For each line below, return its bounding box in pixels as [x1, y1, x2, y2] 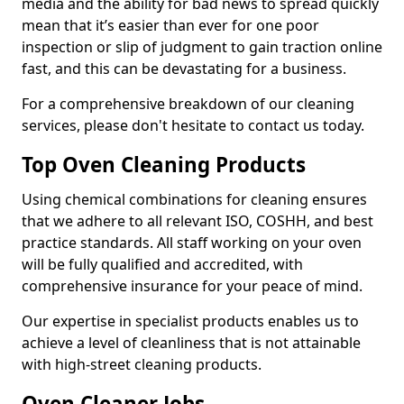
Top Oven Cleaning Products [22, 151, 306, 179]
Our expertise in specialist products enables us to [22, 311, 359, 331]
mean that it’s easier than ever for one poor [22, 15, 319, 35]
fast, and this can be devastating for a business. [22, 59, 346, 78]
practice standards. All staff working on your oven [22, 233, 362, 252]
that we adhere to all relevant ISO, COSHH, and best [22, 211, 373, 231]
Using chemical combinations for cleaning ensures [22, 189, 367, 209]
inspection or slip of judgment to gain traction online [22, 37, 382, 57]
